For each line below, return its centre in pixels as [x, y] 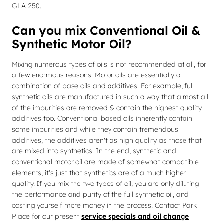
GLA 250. [27, 6]
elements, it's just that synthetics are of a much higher [99, 173]
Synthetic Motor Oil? [72, 44]
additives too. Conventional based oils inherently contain [102, 118]
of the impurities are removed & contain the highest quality [107, 108]
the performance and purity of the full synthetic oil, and [100, 194]
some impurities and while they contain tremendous [95, 129]
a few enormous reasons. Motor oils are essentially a [96, 75]
